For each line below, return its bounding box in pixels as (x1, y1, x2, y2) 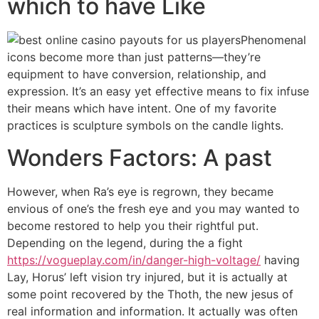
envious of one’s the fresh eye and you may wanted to (7, 201, 300, 216)
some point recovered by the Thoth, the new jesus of (7, 286, 293, 301)
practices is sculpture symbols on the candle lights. (7, 118, 283, 133)
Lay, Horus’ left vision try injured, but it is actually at (7, 269, 288, 284)
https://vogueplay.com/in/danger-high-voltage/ (7, 252, 261, 267)
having (261, 252, 300, 267)
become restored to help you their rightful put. (7, 218, 258, 233)
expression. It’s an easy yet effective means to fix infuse (7, 84, 309, 99)
